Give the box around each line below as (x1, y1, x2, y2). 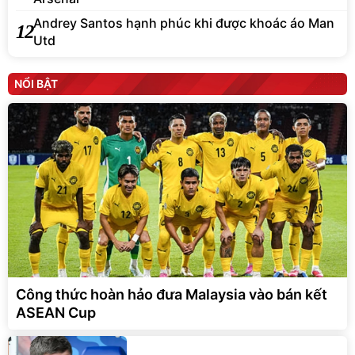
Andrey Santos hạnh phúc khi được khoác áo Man (33, 14, 334, 31)
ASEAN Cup (16, 303, 96, 321)
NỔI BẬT (14, 76, 58, 90)
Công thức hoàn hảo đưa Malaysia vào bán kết (16, 285, 327, 303)
